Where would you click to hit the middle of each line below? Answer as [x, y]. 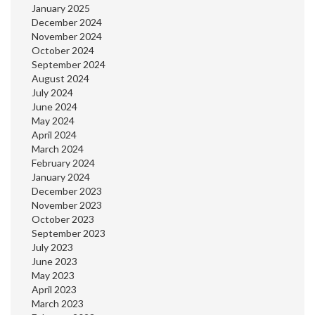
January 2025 [61, 8]
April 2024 [54, 135]
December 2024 [67, 22]
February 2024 [63, 163]
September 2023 [69, 233]
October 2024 [63, 51]
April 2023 [54, 290]
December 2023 [67, 191]
